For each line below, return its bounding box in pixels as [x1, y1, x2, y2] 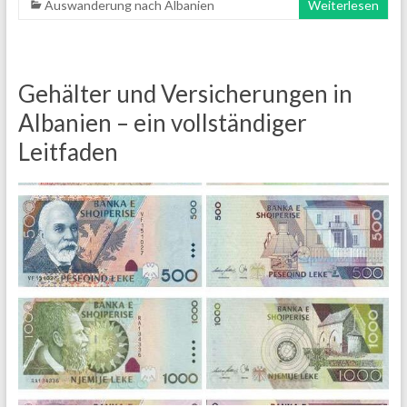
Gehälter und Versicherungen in [17, 79, 352, 109]
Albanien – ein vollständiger [17, 108, 307, 138]
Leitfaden [17, 137, 118, 167]
